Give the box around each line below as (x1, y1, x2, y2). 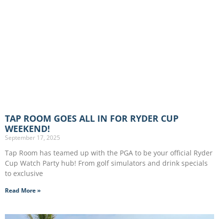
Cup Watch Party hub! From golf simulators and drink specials (5, 158, 208, 168)
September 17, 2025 (5, 133, 60, 142)
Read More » (5, 186, 41, 195)
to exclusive (5, 169, 43, 178)
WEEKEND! (5, 123, 50, 134)
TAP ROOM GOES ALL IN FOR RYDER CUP (5, 112, 178, 124)
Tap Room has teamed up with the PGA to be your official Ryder (5, 148, 213, 157)
